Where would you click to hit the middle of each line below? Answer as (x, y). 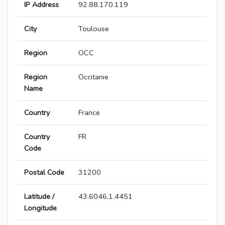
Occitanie (93, 77)
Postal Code (44, 173)
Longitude (40, 208)
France (89, 113)
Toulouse (94, 29)
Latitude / (39, 197)
